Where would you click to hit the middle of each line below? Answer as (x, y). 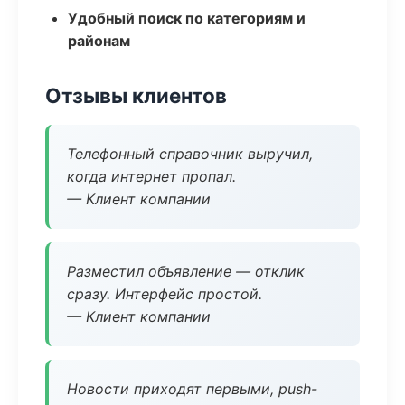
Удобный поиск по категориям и (187, 18)
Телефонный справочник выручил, (190, 154)
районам (99, 41)
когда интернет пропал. (151, 176)
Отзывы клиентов (136, 95)
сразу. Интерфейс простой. (165, 294)
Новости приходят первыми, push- (192, 389)
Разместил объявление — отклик (186, 271)
